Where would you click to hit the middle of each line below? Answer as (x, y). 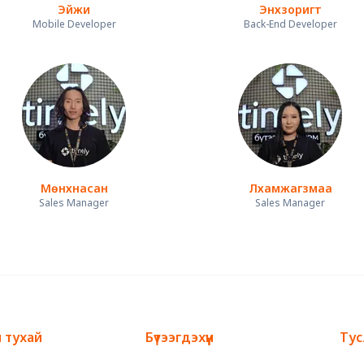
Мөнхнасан (74, 188)
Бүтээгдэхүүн (180, 338)
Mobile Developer (74, 24)
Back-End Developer (290, 24)
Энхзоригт (290, 10)
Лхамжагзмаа (290, 188)
